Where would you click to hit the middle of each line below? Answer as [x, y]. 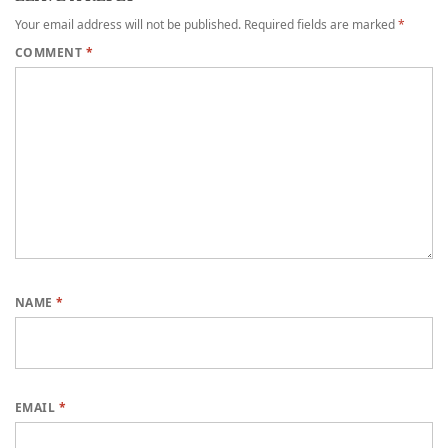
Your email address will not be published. [128, 25]
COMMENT [50, 53]
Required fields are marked [321, 25]
